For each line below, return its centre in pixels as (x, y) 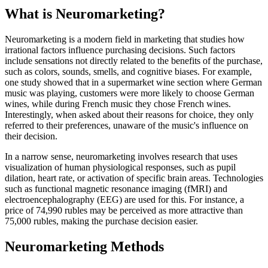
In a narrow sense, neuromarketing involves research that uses (121, 156)
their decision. (31, 136)
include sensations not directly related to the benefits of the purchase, (134, 60)
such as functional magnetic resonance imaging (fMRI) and (116, 188)
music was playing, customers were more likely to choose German (130, 93)
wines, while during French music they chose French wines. (118, 103)
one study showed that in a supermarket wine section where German (133, 82)
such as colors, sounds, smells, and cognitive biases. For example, (128, 71)
